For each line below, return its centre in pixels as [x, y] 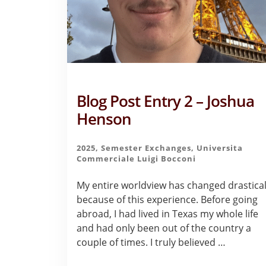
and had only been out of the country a [164, 228]
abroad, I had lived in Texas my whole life [168, 213]
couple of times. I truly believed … [151, 242]
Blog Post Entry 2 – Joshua [166, 101]
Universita [220, 148]
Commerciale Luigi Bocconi [137, 158]
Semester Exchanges [146, 148]
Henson [104, 119]
